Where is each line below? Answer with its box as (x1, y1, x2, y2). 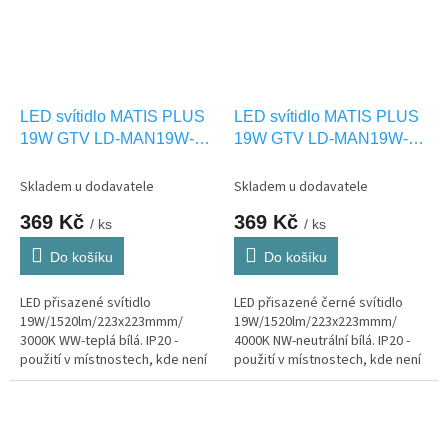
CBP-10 (20, 151, 77, 169)
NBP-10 (234, 151, 291, 169)
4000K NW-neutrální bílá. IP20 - (234, 330, 410, 351)
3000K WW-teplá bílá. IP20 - (20, 330, 178, 351)
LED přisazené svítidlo (20, 292, 151, 313)
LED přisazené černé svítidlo (234, 292, 403, 313)
